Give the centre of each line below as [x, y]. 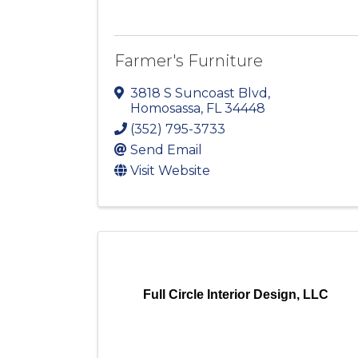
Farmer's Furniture [189, 61]
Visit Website [170, 171]
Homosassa [165, 109]
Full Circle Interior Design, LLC [236, 295]
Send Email [166, 150]
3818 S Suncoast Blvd [199, 93]
